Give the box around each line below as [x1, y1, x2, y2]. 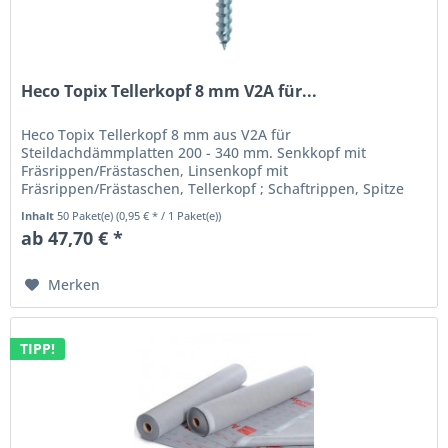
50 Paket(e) [57, 208, 117, 224]
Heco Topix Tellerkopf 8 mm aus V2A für [21, 125, 292, 145]
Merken [48, 275, 101, 295]
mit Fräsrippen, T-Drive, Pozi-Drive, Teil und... [21, 197, 328, 217]
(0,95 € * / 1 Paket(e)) [116, 208, 222, 224]
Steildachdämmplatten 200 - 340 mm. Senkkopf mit [21, 143, 367, 163]
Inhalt [21, 208, 58, 224]
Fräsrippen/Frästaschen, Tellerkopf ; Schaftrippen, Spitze [21, 179, 405, 199]
